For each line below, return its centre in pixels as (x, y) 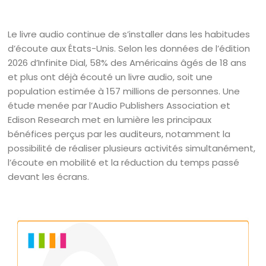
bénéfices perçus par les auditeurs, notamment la (119, 134)
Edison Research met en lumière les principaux (110, 120)
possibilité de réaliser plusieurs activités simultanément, (132, 148)
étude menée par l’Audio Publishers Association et (119, 105)
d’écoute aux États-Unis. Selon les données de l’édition (129, 48)
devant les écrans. (49, 177)
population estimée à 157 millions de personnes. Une (124, 91)
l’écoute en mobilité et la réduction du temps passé (124, 162)
